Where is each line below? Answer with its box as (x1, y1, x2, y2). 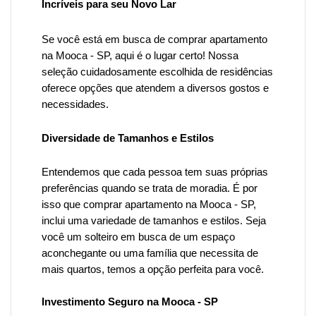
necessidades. (42, 99, 109, 110)
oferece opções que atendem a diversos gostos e (42, 83, 269, 94)
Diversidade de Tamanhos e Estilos (42, 133, 214, 144)
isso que (42, 199, 83, 210)
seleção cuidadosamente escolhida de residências (42, 66, 273, 78)
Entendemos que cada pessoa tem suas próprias (42, 166, 268, 178)
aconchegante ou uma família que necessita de (42, 248, 258, 259)
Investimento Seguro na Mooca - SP (42, 296, 218, 308)
